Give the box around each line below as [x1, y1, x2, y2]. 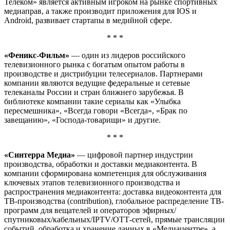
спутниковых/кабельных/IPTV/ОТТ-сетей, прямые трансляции [4, 215, 225, 224]
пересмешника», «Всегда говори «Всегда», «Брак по [4, 106, 187, 115]
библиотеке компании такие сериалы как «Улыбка [4, 97, 181, 106]
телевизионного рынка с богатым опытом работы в [4, 60, 185, 69]
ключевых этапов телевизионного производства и [4, 178, 180, 187]
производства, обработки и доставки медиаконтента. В [4, 159, 197, 168]
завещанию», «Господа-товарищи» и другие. [4, 115, 161, 124]
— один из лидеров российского [69, 50, 185, 60]
